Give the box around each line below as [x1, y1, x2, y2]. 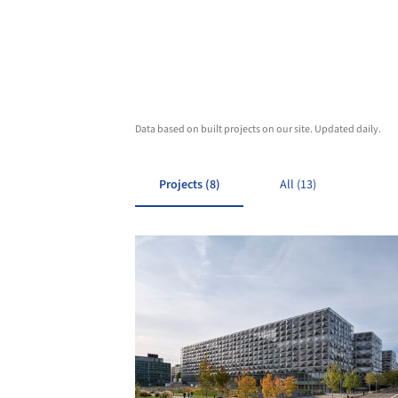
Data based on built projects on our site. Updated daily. [135, 122, 381, 137]
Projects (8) [158, 176, 220, 194]
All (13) [279, 176, 316, 194]
